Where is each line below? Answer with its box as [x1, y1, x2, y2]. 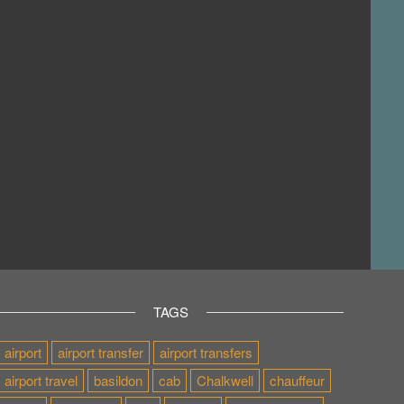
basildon [93, 371, 142, 390]
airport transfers [159, 343, 252, 363]
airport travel [4, 371, 78, 390]
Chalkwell [196, 371, 253, 390]
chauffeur [269, 371, 325, 390]
